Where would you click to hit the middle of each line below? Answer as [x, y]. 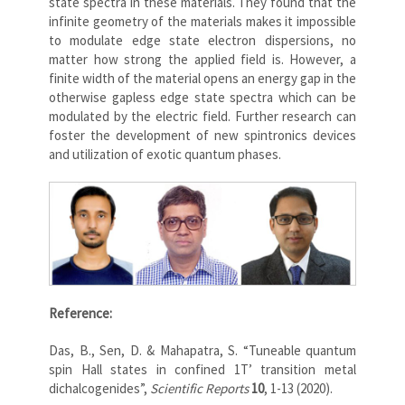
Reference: [80, 314]
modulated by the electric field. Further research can [202, 117]
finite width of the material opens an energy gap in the [202, 79]
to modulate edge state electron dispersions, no [202, 41]
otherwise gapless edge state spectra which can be [202, 98]
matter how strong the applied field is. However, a [202, 60]
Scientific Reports [199, 389]
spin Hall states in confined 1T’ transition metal [202, 370]
